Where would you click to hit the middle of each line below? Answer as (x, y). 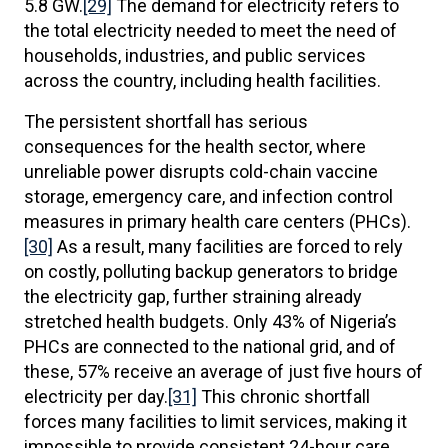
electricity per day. (96, 396)
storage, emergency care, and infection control (208, 196)
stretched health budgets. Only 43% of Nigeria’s (210, 321)
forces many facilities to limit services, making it (215, 421)
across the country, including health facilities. (202, 80)
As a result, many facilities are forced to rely (228, 246)
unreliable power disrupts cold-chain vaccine (201, 171)
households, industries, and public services (195, 55)
